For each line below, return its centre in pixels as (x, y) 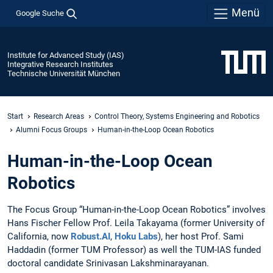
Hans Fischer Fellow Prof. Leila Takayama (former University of (136, 223)
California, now (39, 237)
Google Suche (40, 13)
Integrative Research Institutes (60, 64)
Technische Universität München (64, 73)
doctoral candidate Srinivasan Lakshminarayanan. (108, 264)
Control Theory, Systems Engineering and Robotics (177, 116)
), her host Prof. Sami (201, 237)
